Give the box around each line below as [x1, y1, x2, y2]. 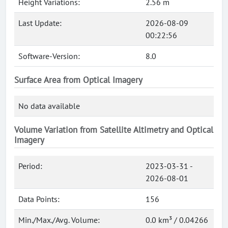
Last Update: [18, 18, 62, 28]
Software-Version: [18, 51, 80, 61]
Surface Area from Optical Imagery [14, 74, 142, 85]
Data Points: [18, 194, 60, 204]
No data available [18, 101, 80, 111]
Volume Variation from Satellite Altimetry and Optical [14, 124, 213, 135]
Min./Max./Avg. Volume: [18, 215, 100, 225]
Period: [18, 161, 42, 171]
